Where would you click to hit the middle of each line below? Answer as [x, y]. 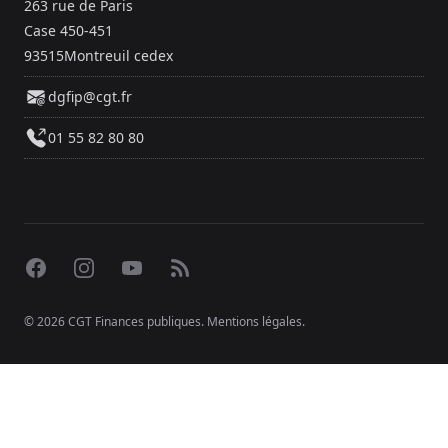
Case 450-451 [68, 31]
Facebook [59, 267]
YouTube [151, 267]
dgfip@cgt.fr [90, 97]
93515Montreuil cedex [98, 56]
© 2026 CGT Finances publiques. [115, 322]
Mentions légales [254, 322]
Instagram [110, 267]
